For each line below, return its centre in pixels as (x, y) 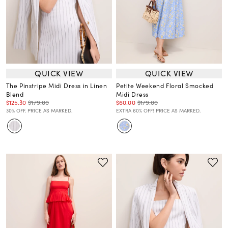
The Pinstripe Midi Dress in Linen (56, 85)
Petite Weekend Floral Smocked (165, 85)
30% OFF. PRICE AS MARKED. (39, 110)
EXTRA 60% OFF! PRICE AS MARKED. (158, 110)
